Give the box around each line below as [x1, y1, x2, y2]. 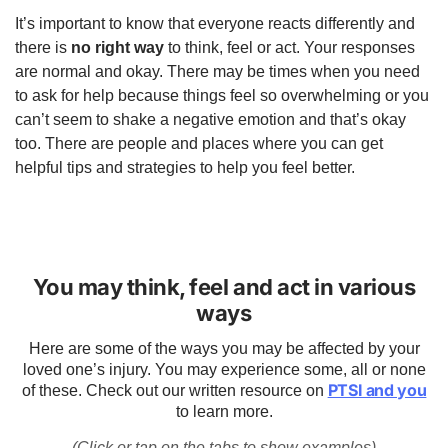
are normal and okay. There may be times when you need [15, 62, 420, 80]
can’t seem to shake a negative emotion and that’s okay [15, 110, 406, 128]
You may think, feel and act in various [32, 274, 416, 301]
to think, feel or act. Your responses [164, 38, 415, 56]
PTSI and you [327, 380, 427, 401]
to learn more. [175, 403, 273, 421]
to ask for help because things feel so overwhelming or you [15, 86, 429, 104]
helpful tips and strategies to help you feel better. [15, 158, 355, 176]
